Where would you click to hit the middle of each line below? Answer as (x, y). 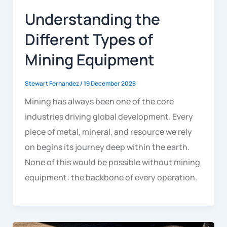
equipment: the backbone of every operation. (111, 177)
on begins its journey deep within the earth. (107, 147)
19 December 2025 (109, 84)
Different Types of (89, 40)
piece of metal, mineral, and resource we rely (108, 131)
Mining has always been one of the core (99, 101)
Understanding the (92, 19)
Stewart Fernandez (52, 84)
